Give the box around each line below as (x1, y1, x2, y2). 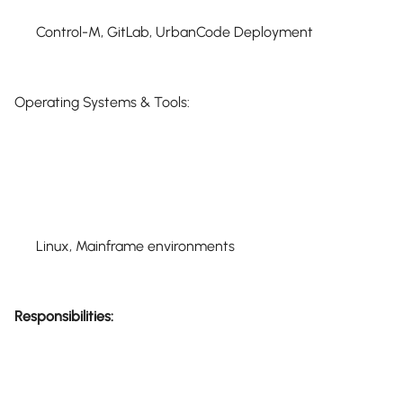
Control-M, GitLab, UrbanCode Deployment (36, 23, 313, 40)
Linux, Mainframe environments (36, 237, 235, 255)
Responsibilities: (14, 308, 113, 325)
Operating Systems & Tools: (14, 94, 190, 111)
